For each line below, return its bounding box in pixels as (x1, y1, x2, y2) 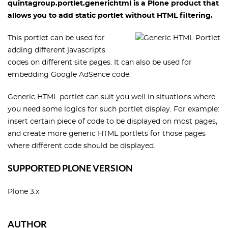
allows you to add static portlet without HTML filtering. (8, 12, 213, 19)
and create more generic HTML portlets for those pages (8, 130, 206, 137)
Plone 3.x (8, 188, 39, 195)
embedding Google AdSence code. (8, 71, 131, 78)
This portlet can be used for (8, 35, 105, 42)
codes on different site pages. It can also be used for (8, 59, 192, 66)
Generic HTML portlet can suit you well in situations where (8, 94, 215, 101)
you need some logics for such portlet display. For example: (8, 106, 219, 113)
